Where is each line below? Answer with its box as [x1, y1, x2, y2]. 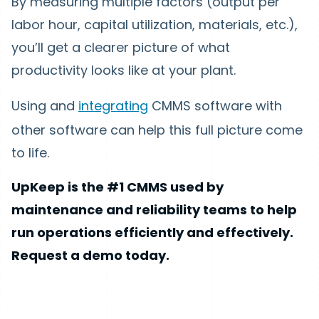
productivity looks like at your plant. [11, 61, 236, 79]
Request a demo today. [11, 246, 169, 264]
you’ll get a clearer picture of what [11, 38, 230, 56]
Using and [11, 96, 78, 115]
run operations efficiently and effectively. [11, 223, 293, 241]
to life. [11, 143, 49, 162]
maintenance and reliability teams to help [11, 200, 297, 219]
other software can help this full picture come [11, 120, 303, 139]
